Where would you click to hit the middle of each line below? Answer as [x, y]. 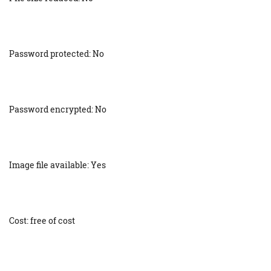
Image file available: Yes [57, 165]
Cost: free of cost [42, 221]
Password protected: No [57, 54]
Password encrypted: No [58, 109]
